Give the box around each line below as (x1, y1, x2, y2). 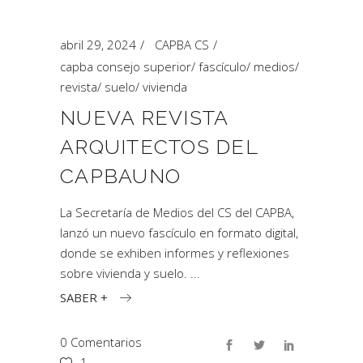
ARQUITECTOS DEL (60, 135, 258, 159)
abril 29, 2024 (60, 36, 136, 53)
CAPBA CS (155, 36, 209, 53)
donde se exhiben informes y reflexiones (60, 245, 289, 261)
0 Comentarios (60, 333, 142, 350)
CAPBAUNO (60, 164, 181, 188)
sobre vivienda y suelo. (60, 265, 190, 281)
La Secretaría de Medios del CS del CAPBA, (60, 204, 294, 220)
